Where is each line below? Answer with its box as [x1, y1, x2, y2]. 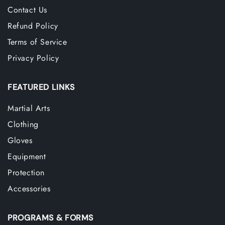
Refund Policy [8, 20, 58, 32]
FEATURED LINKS [8, 82, 75, 92]
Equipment [8, 151, 46, 162]
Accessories [8, 183, 51, 194]
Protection [8, 167, 45, 178]
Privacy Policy [8, 52, 59, 64]
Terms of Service [8, 36, 67, 48]
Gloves [8, 135, 33, 146]
